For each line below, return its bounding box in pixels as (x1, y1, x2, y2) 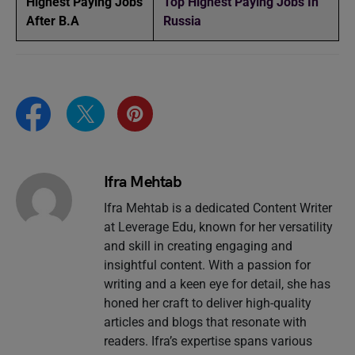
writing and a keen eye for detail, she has (103, 276, 330, 292)
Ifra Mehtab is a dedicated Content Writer (103, 200, 332, 216)
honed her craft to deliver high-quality (103, 295, 311, 311)
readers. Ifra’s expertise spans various (103, 333, 312, 349)
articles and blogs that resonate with (103, 314, 307, 330)
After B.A (26, 13, 79, 29)
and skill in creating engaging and (103, 238, 292, 254)
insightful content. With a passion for (103, 257, 311, 273)
